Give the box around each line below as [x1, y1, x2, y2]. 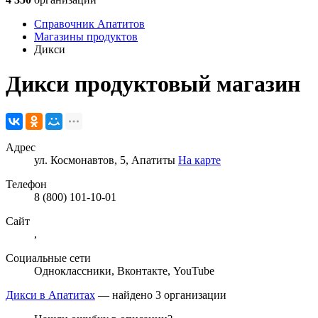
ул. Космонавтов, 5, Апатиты [34, 153, 178, 166]
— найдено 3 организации [95, 288, 226, 301]
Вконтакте [117, 264, 168, 277]
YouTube [173, 264, 214, 277]
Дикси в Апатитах [6, 288, 95, 301]
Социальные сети [6, 251, 91, 264]
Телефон [6, 177, 47, 190]
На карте [178, 153, 221, 166]
